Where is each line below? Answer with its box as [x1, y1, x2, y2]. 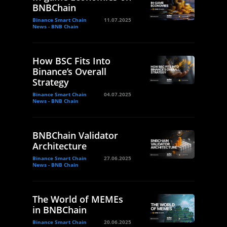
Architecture [32, 139, 87, 152]
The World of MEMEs [32, 193, 123, 205]
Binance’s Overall [32, 65, 106, 78]
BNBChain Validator [32, 129, 118, 141]
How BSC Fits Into [32, 54, 110, 67]
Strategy [32, 75, 69, 88]
